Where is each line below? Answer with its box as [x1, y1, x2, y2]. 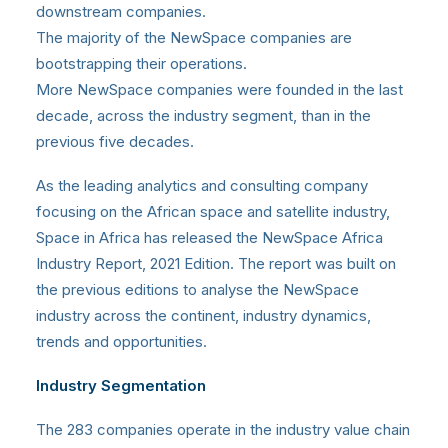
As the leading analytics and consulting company [36, 176, 368, 196]
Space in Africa [36, 228, 140, 248]
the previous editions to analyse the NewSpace [36, 280, 359, 300]
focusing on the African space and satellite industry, [36, 202, 390, 222]
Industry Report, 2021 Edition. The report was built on [36, 254, 396, 274]
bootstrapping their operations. [36, 54, 247, 74]
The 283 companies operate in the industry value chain [36, 420, 410, 440]
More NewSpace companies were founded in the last [36, 80, 403, 100]
